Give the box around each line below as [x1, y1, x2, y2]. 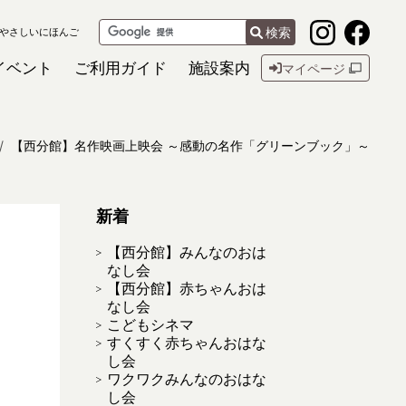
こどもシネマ [107, 315, 194, 333]
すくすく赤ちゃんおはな [107, 333, 266, 352]
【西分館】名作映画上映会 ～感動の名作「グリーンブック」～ [11, 138, 370, 153]
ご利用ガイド [74, 58, 167, 78]
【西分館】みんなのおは [107, 243, 266, 261]
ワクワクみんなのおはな [107, 370, 266, 388]
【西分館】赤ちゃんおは [107, 279, 266, 297]
